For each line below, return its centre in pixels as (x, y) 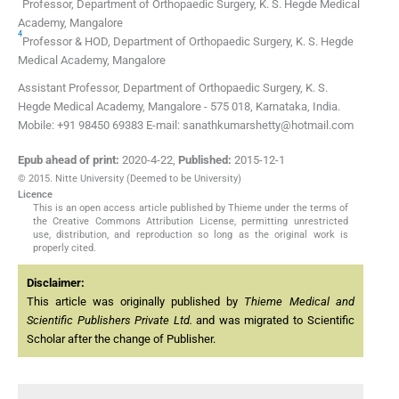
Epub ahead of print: (69, 160)
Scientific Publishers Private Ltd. (110, 321)
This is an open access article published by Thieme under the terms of (191, 208)
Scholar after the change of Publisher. (121, 339)
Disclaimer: (56, 283)
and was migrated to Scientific (273, 321)
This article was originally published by (136, 302)
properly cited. (64, 248)
